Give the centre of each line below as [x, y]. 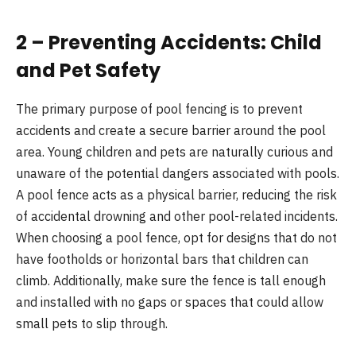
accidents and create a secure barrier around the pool [171, 130]
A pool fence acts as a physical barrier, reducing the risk [176, 194]
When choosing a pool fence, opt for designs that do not [176, 237]
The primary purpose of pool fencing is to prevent [159, 108]
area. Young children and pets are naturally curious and [174, 151]
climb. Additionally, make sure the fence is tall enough [171, 280]
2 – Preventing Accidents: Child [169, 43]
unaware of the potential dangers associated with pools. [178, 173]
